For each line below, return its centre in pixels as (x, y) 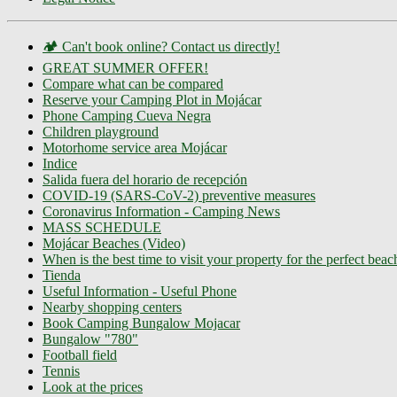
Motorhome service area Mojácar (135, 147)
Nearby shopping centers (112, 307)
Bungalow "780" (90, 339)
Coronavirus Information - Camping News (161, 211)
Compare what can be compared (133, 83)
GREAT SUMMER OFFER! (125, 67)
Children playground (101, 131)
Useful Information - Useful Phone (140, 291)
